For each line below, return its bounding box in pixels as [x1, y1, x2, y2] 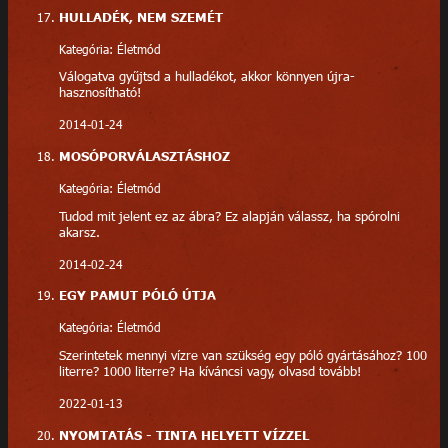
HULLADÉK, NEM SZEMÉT [58, 8, 223, 25]
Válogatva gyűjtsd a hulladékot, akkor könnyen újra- [58, 68, 355, 85]
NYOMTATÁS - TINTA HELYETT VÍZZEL [58, 426, 309, 443]
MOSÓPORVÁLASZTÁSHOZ [58, 148, 230, 165]
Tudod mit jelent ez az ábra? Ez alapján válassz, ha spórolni [58, 207, 400, 224]
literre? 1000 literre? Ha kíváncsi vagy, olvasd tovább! [58, 363, 361, 380]
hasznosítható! [58, 84, 141, 101]
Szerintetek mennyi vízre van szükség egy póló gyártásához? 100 [58, 347, 427, 364]
